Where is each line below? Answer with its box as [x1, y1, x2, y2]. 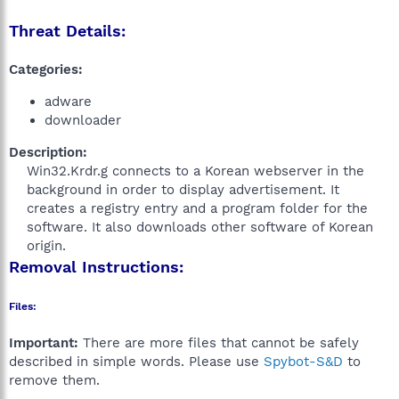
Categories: [9, 61, 83, 77]
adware [45, 94, 92, 110]
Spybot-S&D [264, 354, 343, 370]
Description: [9, 144, 87, 160]
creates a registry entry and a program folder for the [27, 200, 368, 216]
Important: [9, 335, 78, 351]
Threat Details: [9, 21, 126, 40]
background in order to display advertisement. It [27, 182, 339, 198]
